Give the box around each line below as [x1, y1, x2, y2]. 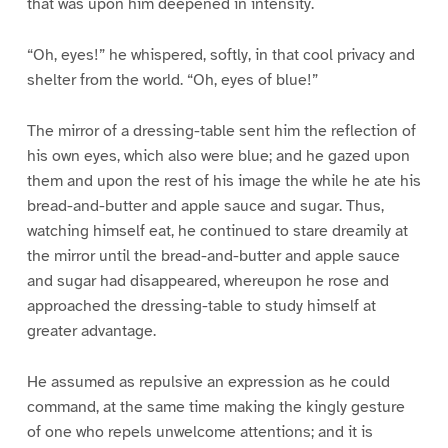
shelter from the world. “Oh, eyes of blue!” [26, 70, 318, 91]
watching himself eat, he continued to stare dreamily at [26, 220, 408, 241]
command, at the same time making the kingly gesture [26, 396, 405, 417]
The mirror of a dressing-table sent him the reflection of [26, 120, 416, 141]
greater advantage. [26, 320, 156, 341]
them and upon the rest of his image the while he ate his [26, 170, 421, 191]
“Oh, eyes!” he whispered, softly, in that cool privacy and [26, 45, 415, 66]
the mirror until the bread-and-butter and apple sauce [26, 245, 400, 266]
